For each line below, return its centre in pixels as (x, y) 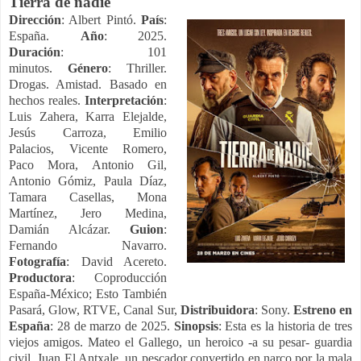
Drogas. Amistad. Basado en (88, 85)
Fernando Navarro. (88, 246)
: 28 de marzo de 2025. (112, 326)
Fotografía (37, 262)
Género (88, 68)
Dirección (35, 20)
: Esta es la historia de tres (285, 326)
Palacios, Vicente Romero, (88, 149)
